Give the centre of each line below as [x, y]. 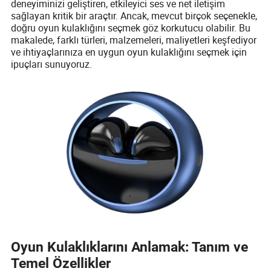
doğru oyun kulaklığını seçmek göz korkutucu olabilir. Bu [131, 28]
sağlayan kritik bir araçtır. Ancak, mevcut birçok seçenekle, [134, 15]
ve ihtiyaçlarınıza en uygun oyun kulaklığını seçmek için [129, 52]
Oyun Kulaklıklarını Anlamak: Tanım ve [130, 247]
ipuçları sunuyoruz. [52, 64]
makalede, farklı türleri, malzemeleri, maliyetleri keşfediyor [134, 40]
